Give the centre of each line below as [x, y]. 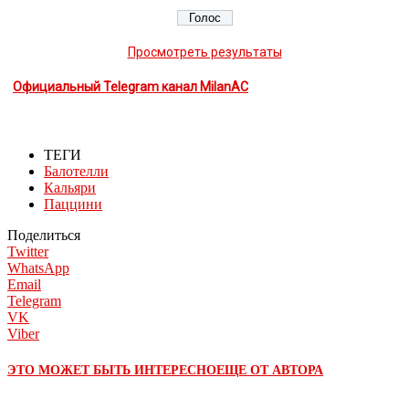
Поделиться [44, 235]
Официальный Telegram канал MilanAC [131, 86]
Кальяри [70, 187]
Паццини [73, 204]
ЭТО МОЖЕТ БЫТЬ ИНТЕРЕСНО [112, 371]
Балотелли [76, 171]
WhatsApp [38, 267]
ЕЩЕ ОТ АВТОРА [270, 371]
